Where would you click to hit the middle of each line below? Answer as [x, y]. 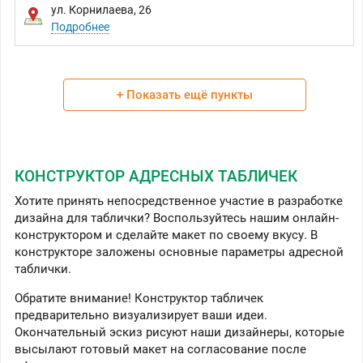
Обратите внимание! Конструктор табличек [139, 299]
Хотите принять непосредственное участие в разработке [179, 201]
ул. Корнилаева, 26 [101, 10]
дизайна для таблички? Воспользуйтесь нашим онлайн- [177, 218]
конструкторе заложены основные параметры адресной [179, 252]
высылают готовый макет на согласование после [160, 350]
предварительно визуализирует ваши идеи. [141, 316]
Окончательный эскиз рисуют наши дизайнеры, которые [179, 333]
